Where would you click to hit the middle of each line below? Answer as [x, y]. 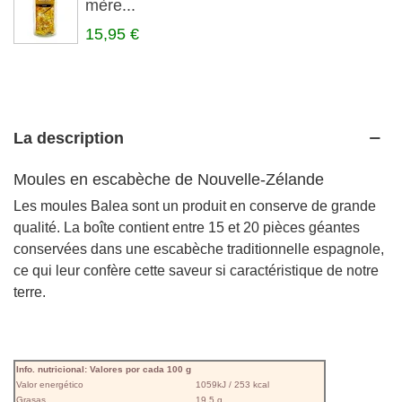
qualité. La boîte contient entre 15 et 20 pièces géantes [187, 228]
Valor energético [50, 384]
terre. [30, 293]
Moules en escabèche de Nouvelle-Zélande [169, 180]
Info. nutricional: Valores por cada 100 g [104, 369]
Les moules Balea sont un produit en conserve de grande [195, 206]
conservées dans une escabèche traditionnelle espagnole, [199, 249]
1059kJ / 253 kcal [232, 384]
